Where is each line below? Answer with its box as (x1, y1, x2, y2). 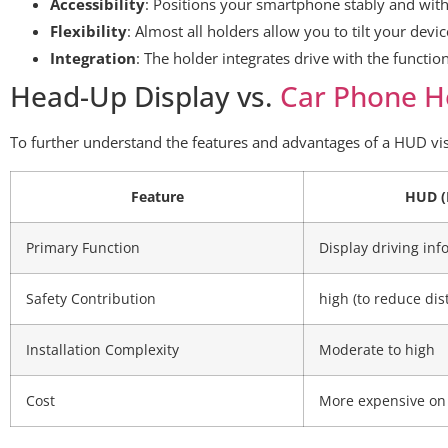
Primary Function (26, 238, 140, 257)
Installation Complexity (26, 340, 179, 359)
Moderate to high (319, 340, 435, 359)
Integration (50, 48, 136, 69)
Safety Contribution (26, 289, 156, 308)
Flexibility (50, 21, 127, 42)
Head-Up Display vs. (10, 77, 280, 116)
